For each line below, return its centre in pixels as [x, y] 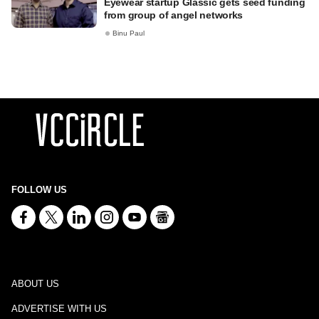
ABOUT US [35, 284]
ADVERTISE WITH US [59, 309]
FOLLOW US [39, 190]
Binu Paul [129, 33]
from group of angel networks [174, 15]
